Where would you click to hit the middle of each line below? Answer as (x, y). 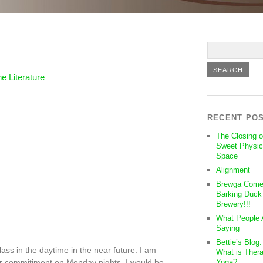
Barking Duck (239, 194)
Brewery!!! (233, 204)
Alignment (233, 170)
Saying (227, 228)
